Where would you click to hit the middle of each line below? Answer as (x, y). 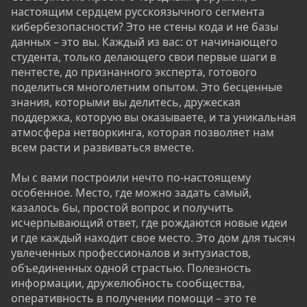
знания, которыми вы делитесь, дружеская (126, 102)
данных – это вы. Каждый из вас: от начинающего (144, 42)
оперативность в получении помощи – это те (134, 298)
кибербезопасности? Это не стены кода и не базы (145, 27)
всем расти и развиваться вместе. (102, 147)
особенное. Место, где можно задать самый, (131, 193)
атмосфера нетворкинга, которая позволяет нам (143, 132)
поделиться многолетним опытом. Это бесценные (147, 87)
